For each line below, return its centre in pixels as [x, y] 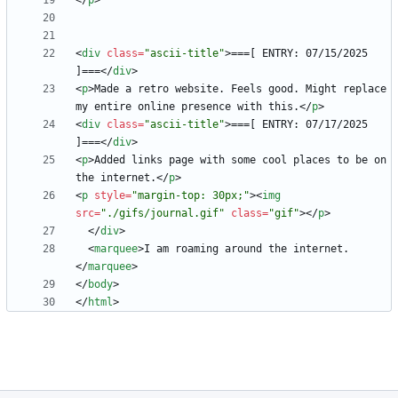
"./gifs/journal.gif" [163, 214]
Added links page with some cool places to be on [240, 160]
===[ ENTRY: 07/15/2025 [299, 54]
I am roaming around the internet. [247, 249]
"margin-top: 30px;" [191, 196]
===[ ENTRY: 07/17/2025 [299, 125]
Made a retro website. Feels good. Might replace [240, 89]
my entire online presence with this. [187, 107]
